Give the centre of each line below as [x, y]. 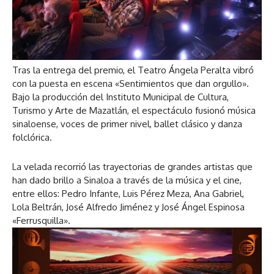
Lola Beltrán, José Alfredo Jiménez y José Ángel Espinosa [128, 207]
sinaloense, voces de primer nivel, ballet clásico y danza [127, 124]
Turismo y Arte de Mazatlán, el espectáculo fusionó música [134, 110]
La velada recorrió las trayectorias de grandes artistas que [132, 166]
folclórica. [32, 137]
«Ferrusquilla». [41, 220]
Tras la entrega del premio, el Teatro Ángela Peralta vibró [133, 70]
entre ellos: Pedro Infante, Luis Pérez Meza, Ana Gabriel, [128, 193]
